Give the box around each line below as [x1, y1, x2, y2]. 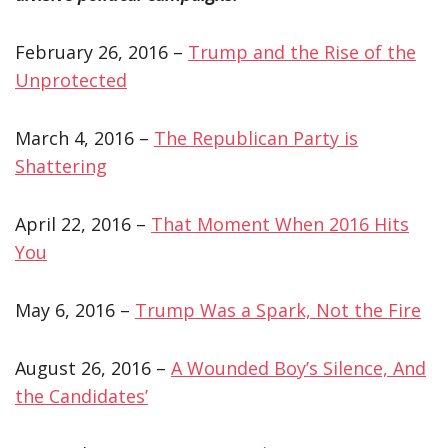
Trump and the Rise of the [188, 39, 416, 64]
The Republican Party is [154, 125, 358, 150]
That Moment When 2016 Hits [151, 211, 409, 236]
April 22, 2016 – [15, 211, 151, 236]
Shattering [15, 153, 107, 178]
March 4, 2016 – [15, 125, 154, 150]
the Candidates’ [15, 383, 148, 408]
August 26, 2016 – [15, 355, 171, 380]
